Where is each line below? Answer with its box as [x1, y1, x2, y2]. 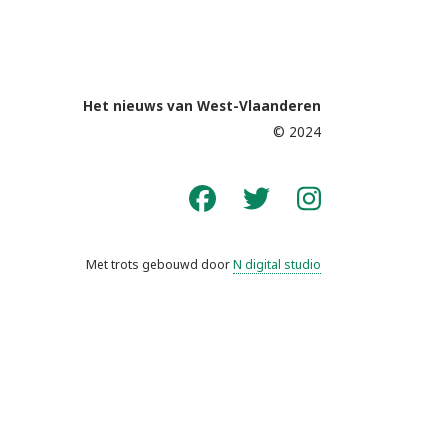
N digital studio [232, 256, 321, 273]
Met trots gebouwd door [85, 256, 233, 273]
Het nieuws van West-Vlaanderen [82, 97, 321, 115]
